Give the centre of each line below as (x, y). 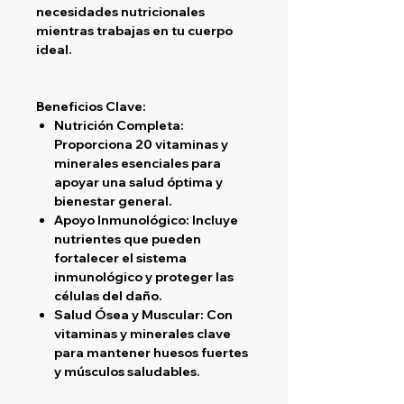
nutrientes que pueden (128, 239)
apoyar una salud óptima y (138, 182)
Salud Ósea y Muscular (127, 314)
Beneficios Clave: (91, 106)
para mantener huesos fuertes (151, 352)
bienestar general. (113, 201)
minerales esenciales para (138, 163)
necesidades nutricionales (120, 11)
